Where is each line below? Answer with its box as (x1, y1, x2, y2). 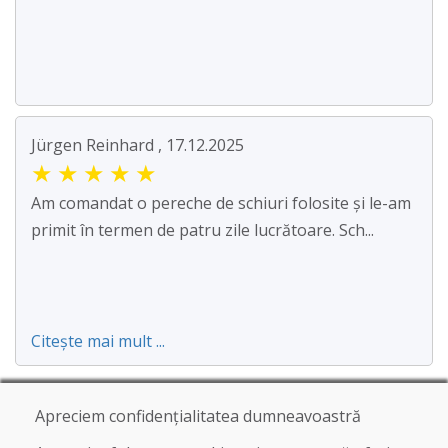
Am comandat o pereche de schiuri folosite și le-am (31, 192, 411, 215)
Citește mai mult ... (31, 330, 165, 353)
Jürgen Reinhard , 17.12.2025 (31, 134, 244, 157)
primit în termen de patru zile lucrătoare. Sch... (31, 219, 374, 242)
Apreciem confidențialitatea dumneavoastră (35, 405, 361, 427)
